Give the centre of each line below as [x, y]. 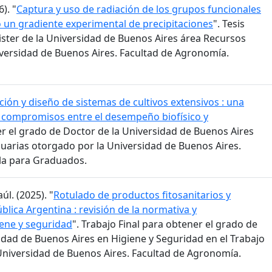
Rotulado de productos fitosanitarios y [142, 195]
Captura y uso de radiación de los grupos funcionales [139, 9]
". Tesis [229, 23]
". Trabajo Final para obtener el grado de [165, 224]
